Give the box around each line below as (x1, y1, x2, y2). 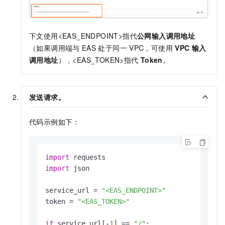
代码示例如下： (29, 117, 80, 127)
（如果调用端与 (29, 43, 80, 53)
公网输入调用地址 (137, 31, 195, 41)
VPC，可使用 (129, 43, 173, 53)
